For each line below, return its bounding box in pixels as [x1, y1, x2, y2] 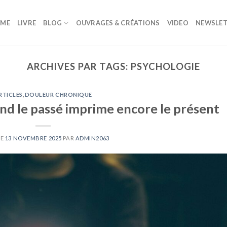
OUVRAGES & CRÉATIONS [75, 19, 160, 27]
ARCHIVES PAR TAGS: [26, 61, 131, 72]
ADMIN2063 [75, 134, 109, 141]
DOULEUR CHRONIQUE [24, 91, 93, 98]
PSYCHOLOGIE [131, 61, 201, 72]
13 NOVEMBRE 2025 [5, 134, 62, 141]
